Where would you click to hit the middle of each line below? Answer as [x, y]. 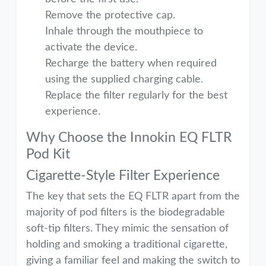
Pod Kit [48, 154]
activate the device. [91, 47]
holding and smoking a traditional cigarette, [127, 245]
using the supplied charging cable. [124, 80]
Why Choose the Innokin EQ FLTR [129, 138]
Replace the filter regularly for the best [136, 96]
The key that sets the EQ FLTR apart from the [133, 197]
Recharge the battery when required [131, 64]
